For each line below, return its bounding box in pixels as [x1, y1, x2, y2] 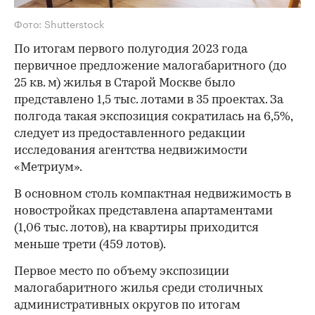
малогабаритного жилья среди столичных [14, 282, 263, 295]
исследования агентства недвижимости [14, 144, 247, 157]
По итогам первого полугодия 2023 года [14, 43, 247, 56]
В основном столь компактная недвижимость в [14, 188, 291, 200]
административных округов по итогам [14, 299, 240, 311]
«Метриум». [14, 161, 82, 174]
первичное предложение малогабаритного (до [14, 60, 287, 72]
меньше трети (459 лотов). [14, 238, 168, 251]
